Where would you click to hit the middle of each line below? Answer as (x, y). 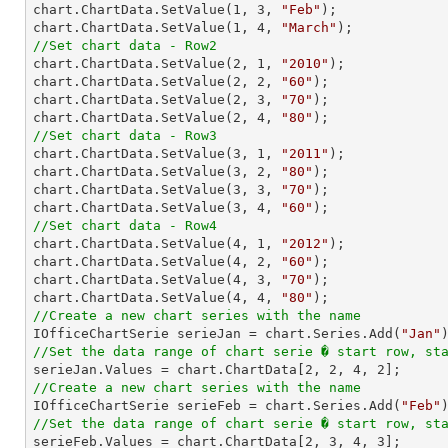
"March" (309, 27)
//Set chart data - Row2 (125, 45)
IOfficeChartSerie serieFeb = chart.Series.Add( (217, 405)
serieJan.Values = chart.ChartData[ (169, 369)
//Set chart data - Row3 (125, 135)
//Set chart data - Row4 (125, 225)
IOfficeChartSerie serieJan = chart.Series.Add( (217, 333)
